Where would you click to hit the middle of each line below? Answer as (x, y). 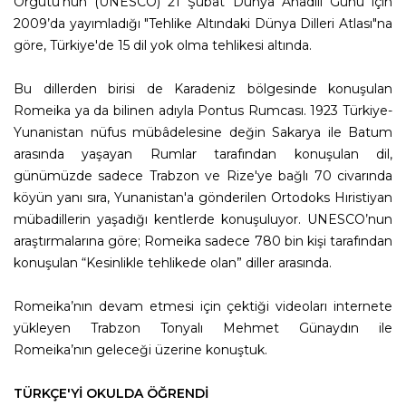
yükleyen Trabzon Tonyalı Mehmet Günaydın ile (203, 329)
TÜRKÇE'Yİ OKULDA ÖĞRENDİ (111, 394)
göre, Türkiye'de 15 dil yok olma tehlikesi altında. (164, 46)
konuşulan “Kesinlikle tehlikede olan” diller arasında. (174, 263)
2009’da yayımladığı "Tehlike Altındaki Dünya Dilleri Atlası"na (203, 24)
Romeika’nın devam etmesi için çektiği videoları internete (203, 307)
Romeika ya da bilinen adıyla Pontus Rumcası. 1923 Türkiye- (203, 111)
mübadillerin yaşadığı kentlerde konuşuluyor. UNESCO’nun (203, 220)
